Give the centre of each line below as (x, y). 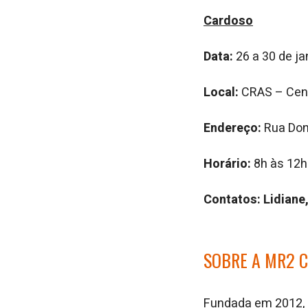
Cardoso (228, 21)
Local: (221, 92)
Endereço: (232, 128)
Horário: (227, 164)
